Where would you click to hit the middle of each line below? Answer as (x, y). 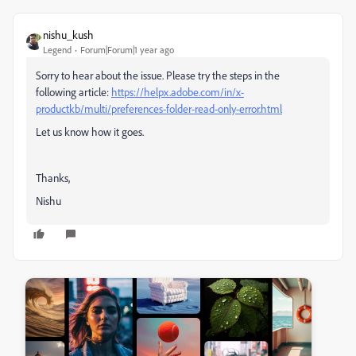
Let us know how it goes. (90, 131)
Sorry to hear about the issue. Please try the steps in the (158, 75)
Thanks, (53, 177)
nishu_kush (68, 34)
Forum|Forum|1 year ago (127, 49)
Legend (57, 49)
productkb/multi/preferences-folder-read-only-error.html (159, 108)
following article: (74, 91)
